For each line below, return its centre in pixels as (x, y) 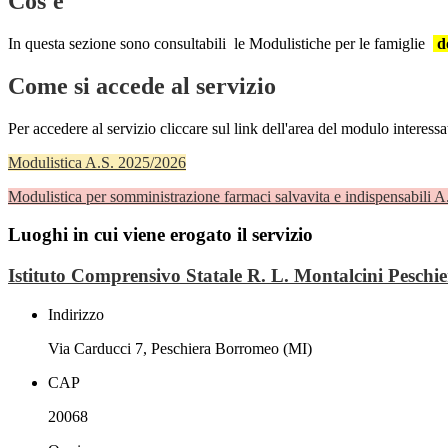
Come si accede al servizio (142, 85)
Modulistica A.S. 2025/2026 (97, 162)
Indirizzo (76, 314)
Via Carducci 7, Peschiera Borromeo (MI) (180, 348)
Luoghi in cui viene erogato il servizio (160, 235)
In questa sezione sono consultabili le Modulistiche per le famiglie (220, 43)
